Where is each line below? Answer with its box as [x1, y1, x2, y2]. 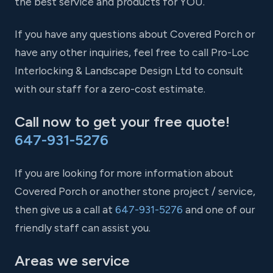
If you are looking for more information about [15, 166, 233, 180]
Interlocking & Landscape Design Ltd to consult [15, 64, 243, 77]
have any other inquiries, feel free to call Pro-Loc [15, 46, 249, 59]
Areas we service [15, 251, 130, 269]
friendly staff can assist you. [15, 221, 151, 235]
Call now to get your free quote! [15, 112, 230, 130]
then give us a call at [15, 203, 115, 216]
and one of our [183, 203, 255, 216]
